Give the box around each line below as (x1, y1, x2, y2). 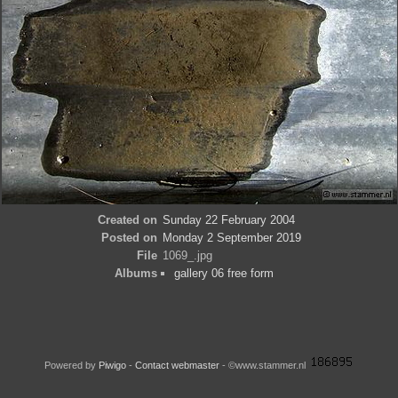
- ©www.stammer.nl (221, 360, 308, 370)
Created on (97, 213, 157, 227)
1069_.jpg (163, 249, 212, 262)
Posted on (100, 231, 157, 244)
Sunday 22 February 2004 (163, 213, 295, 227)
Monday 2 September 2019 (163, 231, 301, 244)
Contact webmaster (134, 360, 219, 370)
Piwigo (98, 360, 126, 370)
